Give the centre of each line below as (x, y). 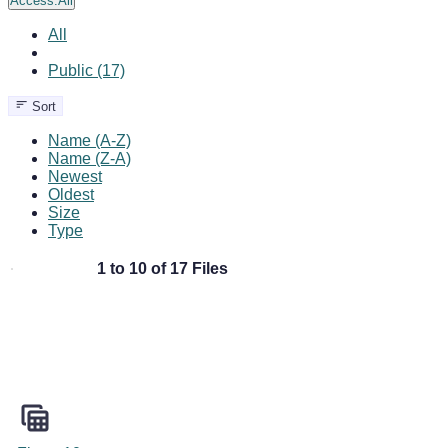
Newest (75, 176)
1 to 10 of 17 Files (162, 268)
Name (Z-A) (89, 158)
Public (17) (86, 70)
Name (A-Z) (89, 140)
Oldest (71, 194)
